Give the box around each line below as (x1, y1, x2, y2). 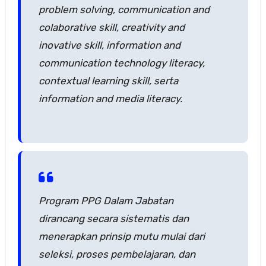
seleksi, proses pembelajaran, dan (38, 248, 195, 260)
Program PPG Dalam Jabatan (38, 194, 173, 207)
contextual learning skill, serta (38, 75, 178, 87)
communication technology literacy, (38, 57, 205, 69)
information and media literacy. (38, 93, 182, 105)
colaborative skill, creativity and (38, 21, 185, 34)
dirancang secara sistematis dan (38, 212, 189, 224)
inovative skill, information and (38, 39, 180, 52)
